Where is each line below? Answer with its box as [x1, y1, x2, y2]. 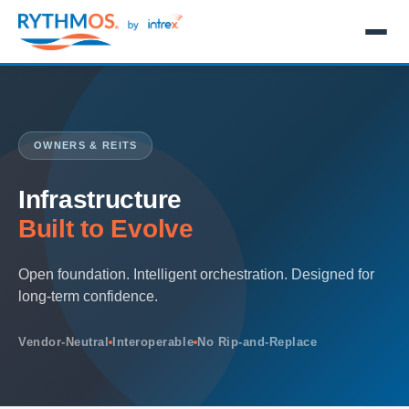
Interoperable [112, 335, 194, 349]
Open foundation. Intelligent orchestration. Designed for [18, 267, 374, 282]
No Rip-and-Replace [197, 335, 318, 349]
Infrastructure [18, 185, 183, 214]
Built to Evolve [18, 215, 194, 243]
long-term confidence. [18, 288, 158, 304]
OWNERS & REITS [34, 140, 138, 151]
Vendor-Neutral [18, 335, 110, 349]
